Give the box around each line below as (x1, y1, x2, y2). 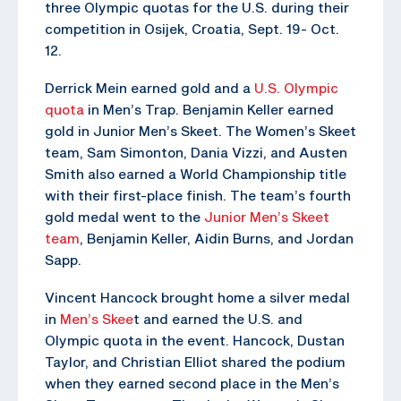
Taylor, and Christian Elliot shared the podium (45, 353, 346, 370)
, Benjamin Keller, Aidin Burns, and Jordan (80, 229, 354, 246)
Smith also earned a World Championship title (45, 165, 346, 182)
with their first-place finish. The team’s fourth (45, 186, 351, 203)
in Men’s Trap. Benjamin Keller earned (84, 100, 334, 117)
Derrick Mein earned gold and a (45, 79, 254, 96)
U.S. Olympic (254, 79, 338, 96)
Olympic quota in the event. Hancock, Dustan (45, 331, 345, 348)
